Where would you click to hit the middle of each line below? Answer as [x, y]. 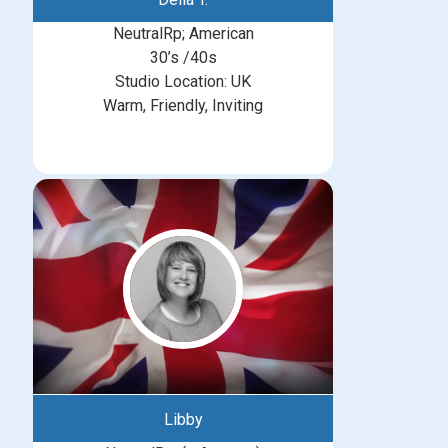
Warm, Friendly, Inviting [183, 106]
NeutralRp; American [183, 34]
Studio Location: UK [183, 82]
